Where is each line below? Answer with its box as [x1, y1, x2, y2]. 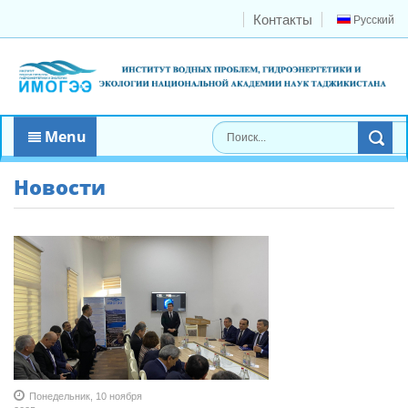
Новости [14, 172, 106, 200]
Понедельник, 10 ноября [29, 390, 142, 402]
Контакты [253, 12, 312, 27]
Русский [351, 14, 394, 26]
